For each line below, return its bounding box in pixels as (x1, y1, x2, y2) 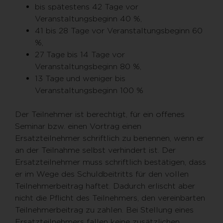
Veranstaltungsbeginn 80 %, (35, 62, 141, 71)
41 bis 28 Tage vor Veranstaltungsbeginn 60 (35, 26, 203, 35)
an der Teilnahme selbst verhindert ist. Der (15, 145, 176, 155)
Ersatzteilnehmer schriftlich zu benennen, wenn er (15, 133, 204, 143)
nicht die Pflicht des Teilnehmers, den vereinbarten (15, 193, 205, 203)
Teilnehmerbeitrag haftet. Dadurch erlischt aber (15, 181, 195, 191)
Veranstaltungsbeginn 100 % (35, 86, 143, 95)
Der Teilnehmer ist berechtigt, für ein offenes (15, 110, 185, 119)
